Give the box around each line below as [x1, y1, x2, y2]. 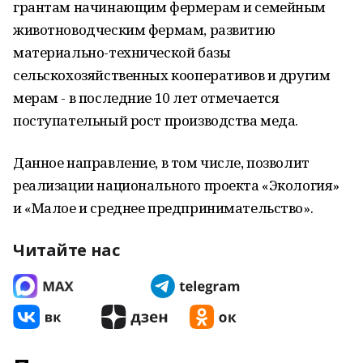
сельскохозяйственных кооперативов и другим [13, 66, 331, 84]
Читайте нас [13, 239, 120, 261]
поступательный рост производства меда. [13, 111, 299, 130]
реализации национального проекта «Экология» [13, 176, 340, 194]
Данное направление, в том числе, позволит [13, 153, 310, 172]
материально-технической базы [13, 43, 231, 62]
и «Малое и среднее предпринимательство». [13, 199, 314, 217]
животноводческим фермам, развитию [13, 20, 275, 39]
